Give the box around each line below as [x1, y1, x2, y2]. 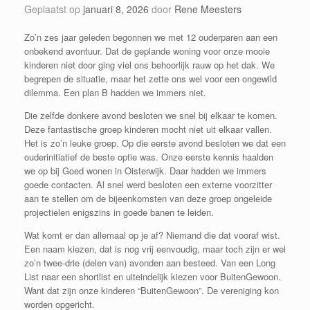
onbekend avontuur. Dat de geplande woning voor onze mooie [24, 44, 270, 57]
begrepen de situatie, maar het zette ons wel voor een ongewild [24, 71, 277, 85]
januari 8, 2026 [83, 1, 149, 16]
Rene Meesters [174, 1, 241, 16]
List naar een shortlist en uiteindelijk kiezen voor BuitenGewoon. [24, 269, 281, 283]
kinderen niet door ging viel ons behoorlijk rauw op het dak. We [24, 57, 275, 71]
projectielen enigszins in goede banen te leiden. [24, 205, 214, 219]
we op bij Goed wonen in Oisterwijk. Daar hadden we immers [24, 163, 266, 177]
